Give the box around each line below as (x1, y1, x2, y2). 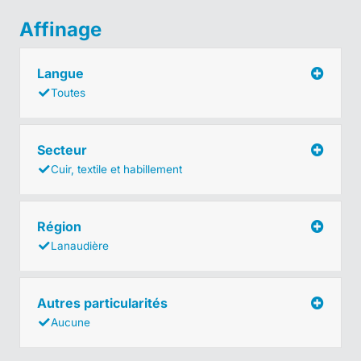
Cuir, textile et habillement (51, 162, 182, 176)
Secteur (37, 141, 90, 158)
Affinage (19, 17, 102, 41)
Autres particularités (37, 294, 171, 311)
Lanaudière (51, 239, 109, 252)
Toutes (51, 85, 85, 99)
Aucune (51, 315, 90, 329)
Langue (37, 64, 87, 81)
